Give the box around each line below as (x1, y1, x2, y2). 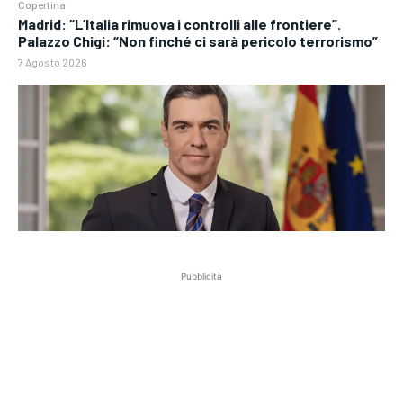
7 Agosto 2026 (18, 55, 87, 68)
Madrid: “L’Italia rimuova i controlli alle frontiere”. (18, 14, 341, 32)
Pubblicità (181, 271, 222, 282)
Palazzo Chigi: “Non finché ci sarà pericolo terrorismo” (18, 31, 378, 49)
